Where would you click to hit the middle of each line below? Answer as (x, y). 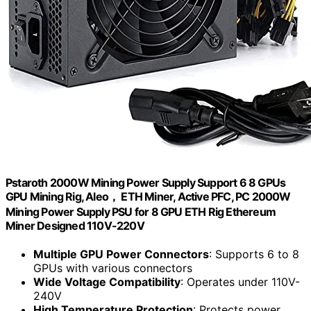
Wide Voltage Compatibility (107, 281)
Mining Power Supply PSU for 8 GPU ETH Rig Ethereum (141, 211)
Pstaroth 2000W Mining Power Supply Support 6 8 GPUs (146, 182)
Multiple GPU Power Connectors (121, 254)
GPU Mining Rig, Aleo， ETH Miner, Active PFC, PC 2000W (148, 196)
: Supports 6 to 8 (254, 254)
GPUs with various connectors (113, 268)
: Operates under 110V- (240, 281)
